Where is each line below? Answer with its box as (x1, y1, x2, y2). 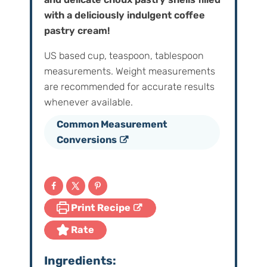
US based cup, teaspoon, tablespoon (44, 50, 51, 62)
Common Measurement (56, 119, 167, 131)
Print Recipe (69, 202, 131, 214)
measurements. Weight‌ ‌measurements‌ (44, 66, 215, 77)
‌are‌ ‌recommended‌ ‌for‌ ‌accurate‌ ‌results (44, 81, 215, 93)
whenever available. (44, 97, 133, 108)
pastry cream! (44, 25, 110, 37)
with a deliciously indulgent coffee (44, 10, 205, 21)
